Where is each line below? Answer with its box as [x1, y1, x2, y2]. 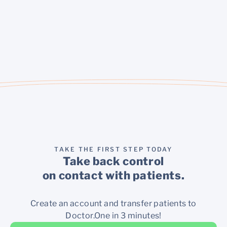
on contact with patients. [42, 169, 185, 182]
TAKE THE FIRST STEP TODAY [54, 145, 173, 154]
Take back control [62, 155, 165, 168]
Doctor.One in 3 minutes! [65, 211, 162, 221]
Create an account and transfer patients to [30, 199, 197, 209]
